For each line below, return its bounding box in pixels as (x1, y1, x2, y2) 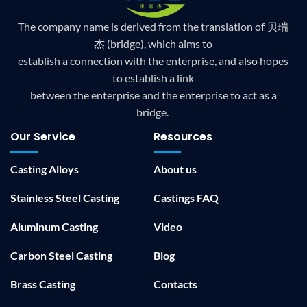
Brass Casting (10, 278, 75, 291)
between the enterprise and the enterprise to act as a (29, 88, 277, 102)
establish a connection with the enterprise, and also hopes (18, 54, 289, 68)
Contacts (153, 278, 197, 291)
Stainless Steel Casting (10, 191, 119, 205)
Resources (153, 129, 212, 145)
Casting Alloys (10, 162, 79, 176)
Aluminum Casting (10, 220, 98, 234)
